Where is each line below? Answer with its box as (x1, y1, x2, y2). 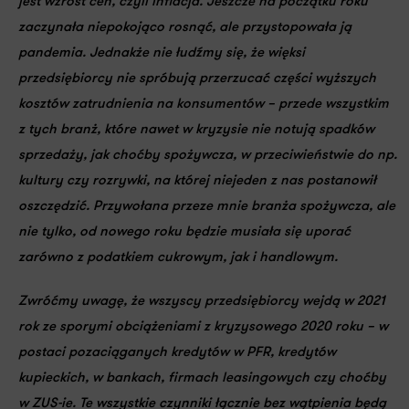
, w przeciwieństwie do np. (233, 149, 397, 163)
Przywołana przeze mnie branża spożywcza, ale (93, 200, 395, 214)
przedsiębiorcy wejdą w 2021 (204, 295, 384, 309)
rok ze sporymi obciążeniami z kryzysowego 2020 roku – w (18, 320, 388, 334)
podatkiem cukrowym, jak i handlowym (87, 251, 334, 265)
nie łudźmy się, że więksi (152, 47, 305, 60)
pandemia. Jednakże (18, 47, 152, 60)
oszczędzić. (18, 200, 93, 214)
